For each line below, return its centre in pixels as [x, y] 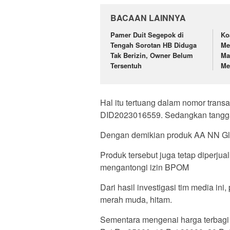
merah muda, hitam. [136, 199]
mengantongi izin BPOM [145, 167]
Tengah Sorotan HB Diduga [154, 45]
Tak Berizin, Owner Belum [152, 55]
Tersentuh [126, 66]
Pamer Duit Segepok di [147, 35]
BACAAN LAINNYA [148, 18]
